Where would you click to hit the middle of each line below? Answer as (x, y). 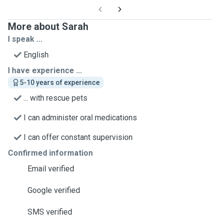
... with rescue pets (55, 98)
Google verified (54, 190)
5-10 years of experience (60, 82)
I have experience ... (45, 70)
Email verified (51, 169)
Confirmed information (50, 153)
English (36, 55)
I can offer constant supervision (78, 137)
